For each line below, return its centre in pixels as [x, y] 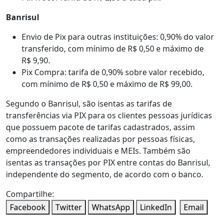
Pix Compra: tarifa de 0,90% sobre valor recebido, [113, 72]
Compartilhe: [30, 194]
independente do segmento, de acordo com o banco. [105, 175]
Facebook [28, 207]
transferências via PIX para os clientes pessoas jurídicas [109, 116]
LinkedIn [156, 207]
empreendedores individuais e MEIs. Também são [98, 151]
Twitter [69, 207]
